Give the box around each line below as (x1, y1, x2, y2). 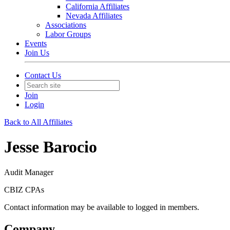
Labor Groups (45, 30, 91, 39)
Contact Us (25, 71, 61, 80)
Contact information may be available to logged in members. (4, 202, 199, 212)
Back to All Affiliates (4, 118, 72, 126)
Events (25, 39, 47, 48)
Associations (45, 21, 86, 29)
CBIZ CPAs (4, 185, 44, 194)
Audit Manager (4, 167, 53, 177)
